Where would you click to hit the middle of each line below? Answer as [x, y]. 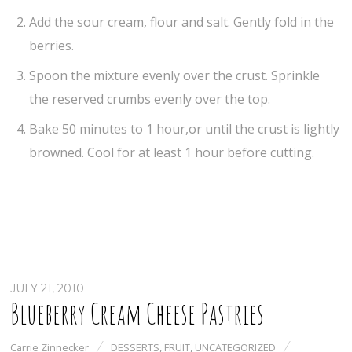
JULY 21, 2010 [48, 289]
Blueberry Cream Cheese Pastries [137, 314]
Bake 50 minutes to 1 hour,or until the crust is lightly [185, 129]
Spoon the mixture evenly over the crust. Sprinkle [175, 75]
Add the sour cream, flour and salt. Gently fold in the [182, 22]
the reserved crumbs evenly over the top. [150, 99]
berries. [52, 46]
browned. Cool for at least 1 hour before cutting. [172, 152]
